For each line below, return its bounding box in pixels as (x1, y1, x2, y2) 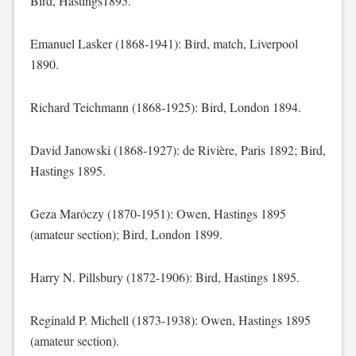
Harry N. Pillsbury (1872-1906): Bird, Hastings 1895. (29, 269, 300, 285)
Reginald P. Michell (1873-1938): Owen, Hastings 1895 (29, 311, 311, 328)
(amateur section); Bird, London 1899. (29, 226, 222, 242)
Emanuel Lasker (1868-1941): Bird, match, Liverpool (29, 35, 298, 52)
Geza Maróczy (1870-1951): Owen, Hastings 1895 (29, 205, 286, 222)
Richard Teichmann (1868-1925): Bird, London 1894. (29, 99, 301, 115)
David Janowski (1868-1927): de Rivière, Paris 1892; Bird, (29, 141, 326, 158)
